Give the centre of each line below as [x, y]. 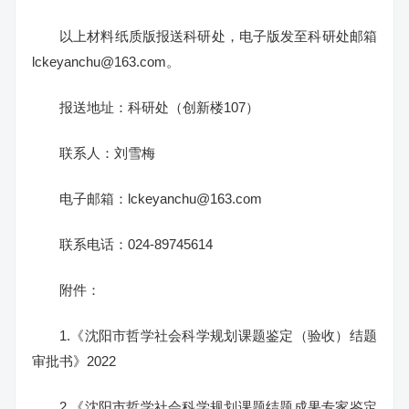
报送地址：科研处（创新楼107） [159, 107]
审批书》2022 [74, 361]
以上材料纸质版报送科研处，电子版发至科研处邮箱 [218, 36]
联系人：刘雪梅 [107, 153]
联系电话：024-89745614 [136, 244]
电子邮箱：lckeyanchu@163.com [161, 199]
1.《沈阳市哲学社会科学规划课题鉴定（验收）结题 [218, 336]
